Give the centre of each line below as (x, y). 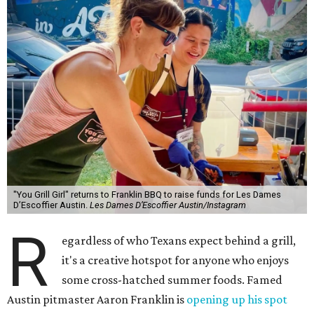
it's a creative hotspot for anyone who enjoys (176, 260)
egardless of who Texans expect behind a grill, (179, 240)
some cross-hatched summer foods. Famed (172, 280)
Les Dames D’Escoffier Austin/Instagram (168, 205)
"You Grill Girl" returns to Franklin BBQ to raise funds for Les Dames (147, 194)
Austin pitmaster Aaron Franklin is (97, 299)
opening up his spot (237, 299)
